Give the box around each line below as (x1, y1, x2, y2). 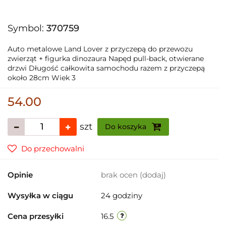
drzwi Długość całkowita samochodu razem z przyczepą (8, 63, 205, 73)
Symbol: (8, 22, 46, 34)
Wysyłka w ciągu (8, 190, 73, 200)
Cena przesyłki (8, 211, 64, 221)
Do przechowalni (21, 143, 84, 153)
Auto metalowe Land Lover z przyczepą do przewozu (8, 44, 193, 53)
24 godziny (101, 190, 142, 200)
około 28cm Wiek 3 (8, 73, 76, 82)
